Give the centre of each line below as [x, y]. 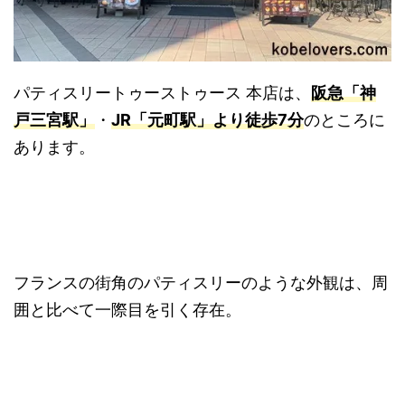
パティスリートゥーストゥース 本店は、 [162, 92]
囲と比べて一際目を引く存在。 [127, 309]
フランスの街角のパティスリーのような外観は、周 [201, 282]
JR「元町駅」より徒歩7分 [207, 119]
